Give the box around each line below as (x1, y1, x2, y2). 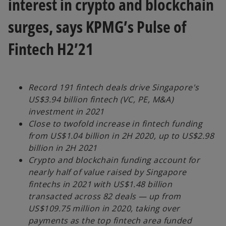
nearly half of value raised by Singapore (28, 166, 187, 178)
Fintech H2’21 (8, 37, 93, 60)
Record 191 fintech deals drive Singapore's (28, 82, 199, 93)
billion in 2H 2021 (28, 142, 97, 154)
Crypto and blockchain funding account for (28, 154, 200, 166)
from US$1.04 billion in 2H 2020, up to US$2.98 (28, 130, 214, 142)
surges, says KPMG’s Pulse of (8, 15, 187, 37)
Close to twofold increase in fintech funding (28, 118, 203, 130)
